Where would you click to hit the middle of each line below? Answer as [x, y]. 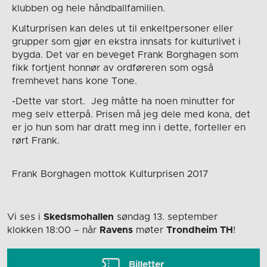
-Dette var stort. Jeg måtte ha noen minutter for [123, 102]
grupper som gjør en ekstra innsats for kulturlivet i [126, 42]
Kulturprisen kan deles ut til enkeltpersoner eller [122, 29]
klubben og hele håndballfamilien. [88, 9]
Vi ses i [25, 217]
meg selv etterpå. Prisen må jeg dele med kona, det [131, 115]
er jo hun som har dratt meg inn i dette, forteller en [128, 128]
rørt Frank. [35, 141]
